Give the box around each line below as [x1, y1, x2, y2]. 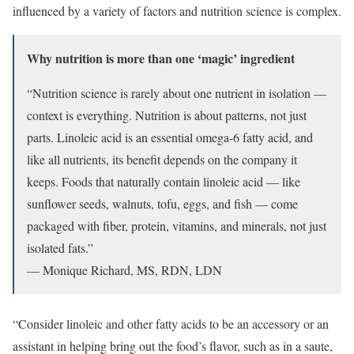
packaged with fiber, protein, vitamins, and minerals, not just [27, 217, 326, 234]
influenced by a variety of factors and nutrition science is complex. [13, 2, 341, 19]
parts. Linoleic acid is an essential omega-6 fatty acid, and [27, 128, 313, 145]
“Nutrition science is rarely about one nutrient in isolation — [27, 84, 326, 101]
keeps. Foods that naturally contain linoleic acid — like [27, 172, 300, 190]
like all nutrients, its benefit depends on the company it [27, 150, 297, 168]
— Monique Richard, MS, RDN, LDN [27, 261, 222, 278]
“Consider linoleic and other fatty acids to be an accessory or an [13, 314, 329, 332]
